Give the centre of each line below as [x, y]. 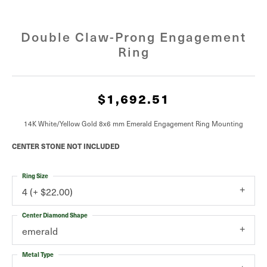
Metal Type [38, 254]
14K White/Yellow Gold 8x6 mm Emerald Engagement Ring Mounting [133, 123]
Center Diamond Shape [55, 215]
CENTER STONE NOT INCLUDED [66, 146]
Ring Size [35, 176]
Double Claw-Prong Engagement [133, 36]
